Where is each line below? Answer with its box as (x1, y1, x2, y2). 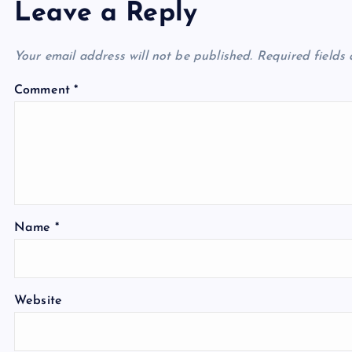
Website (14, 295, 63, 307)
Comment (14, 84, 75, 97)
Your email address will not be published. (14, 50, 253, 63)
